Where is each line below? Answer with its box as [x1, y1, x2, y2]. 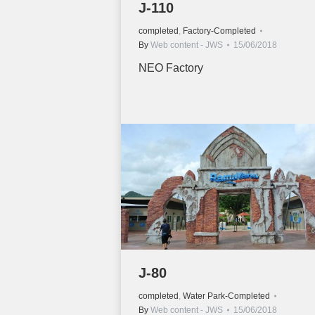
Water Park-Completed [183, 291, 270, 302]
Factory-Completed [183, 26, 256, 37]
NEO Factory [139, 62, 203, 75]
